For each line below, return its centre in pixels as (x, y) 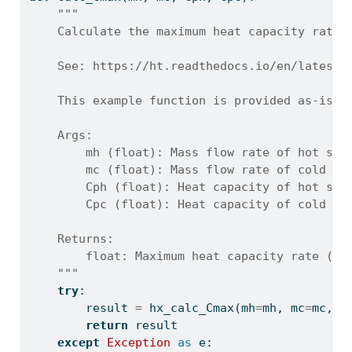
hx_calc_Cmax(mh (198, 308)
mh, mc (283, 308)
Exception (138, 343)
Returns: (71, 239)
